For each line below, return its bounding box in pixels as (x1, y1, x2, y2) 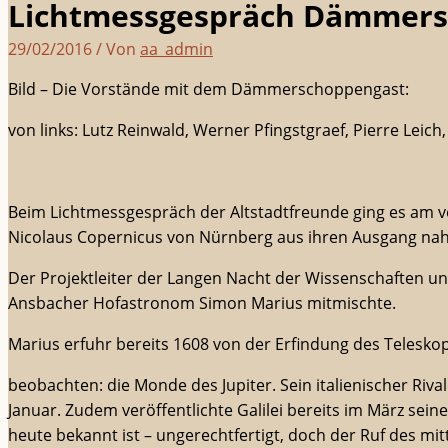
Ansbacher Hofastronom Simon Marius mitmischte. (8, 292, 396, 315)
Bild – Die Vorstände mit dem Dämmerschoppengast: (8, 78, 409, 101)
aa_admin (140, 38, 213, 61)
